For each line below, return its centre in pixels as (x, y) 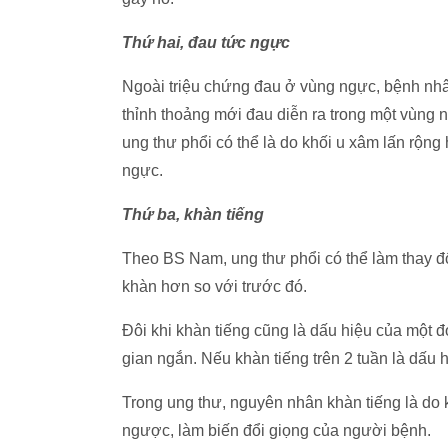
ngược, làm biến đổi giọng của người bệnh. (276, 430)
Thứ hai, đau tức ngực (206, 42)
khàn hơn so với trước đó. (214, 286)
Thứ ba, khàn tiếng (193, 214)
